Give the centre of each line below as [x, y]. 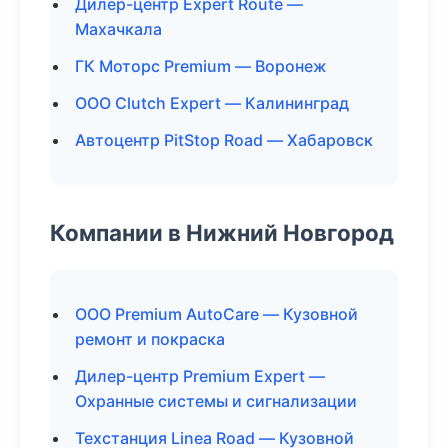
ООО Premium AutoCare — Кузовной [216, 314]
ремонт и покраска [150, 339]
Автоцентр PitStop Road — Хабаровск [224, 140]
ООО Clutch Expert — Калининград [212, 103]
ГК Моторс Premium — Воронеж [201, 66]
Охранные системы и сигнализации [216, 401]
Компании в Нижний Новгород [222, 232]
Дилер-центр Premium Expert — [200, 376]
